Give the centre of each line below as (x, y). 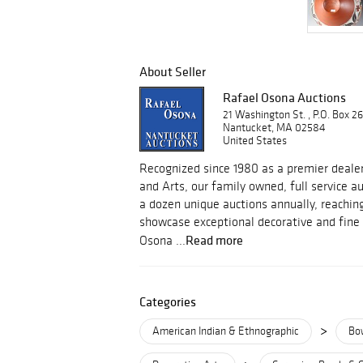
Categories (168, 301)
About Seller (173, 71)
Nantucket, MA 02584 (274, 128)
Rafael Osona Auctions (284, 97)
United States (255, 141)
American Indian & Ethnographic (226, 331)
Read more (214, 240)
